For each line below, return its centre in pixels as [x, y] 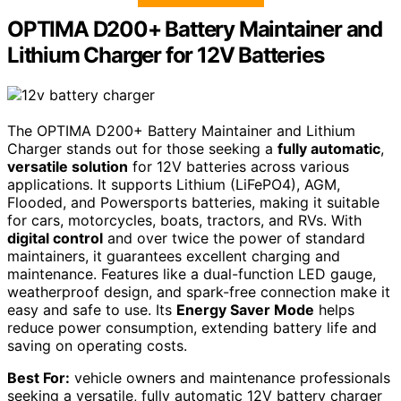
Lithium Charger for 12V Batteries [166, 55]
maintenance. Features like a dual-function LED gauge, [192, 274]
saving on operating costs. [97, 346]
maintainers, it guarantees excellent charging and [174, 256]
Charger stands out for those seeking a [142, 149]
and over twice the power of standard [234, 239]
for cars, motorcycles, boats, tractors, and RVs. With [184, 221]
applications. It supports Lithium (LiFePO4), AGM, [174, 185]
